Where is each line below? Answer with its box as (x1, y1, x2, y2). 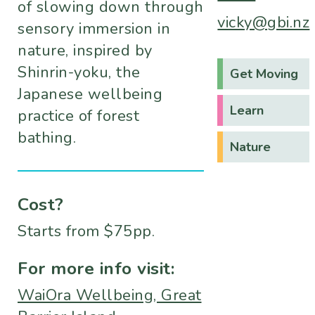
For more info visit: (18, 257, 174, 281)
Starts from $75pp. (18, 221, 155, 243)
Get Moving (230, 65, 299, 83)
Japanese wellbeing (18, 84, 162, 105)
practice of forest (18, 105, 139, 127)
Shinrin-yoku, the (18, 62, 141, 84)
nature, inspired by (18, 40, 153, 62)
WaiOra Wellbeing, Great (18, 285, 202, 307)
